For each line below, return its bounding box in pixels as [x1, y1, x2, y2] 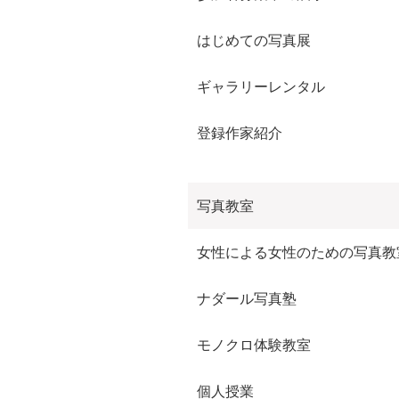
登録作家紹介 [197, 124, 283, 142]
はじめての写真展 [197, 31, 312, 50]
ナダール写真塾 [197, 289, 297, 308]
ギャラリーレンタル [197, 77, 326, 96]
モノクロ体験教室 [197, 336, 312, 354]
